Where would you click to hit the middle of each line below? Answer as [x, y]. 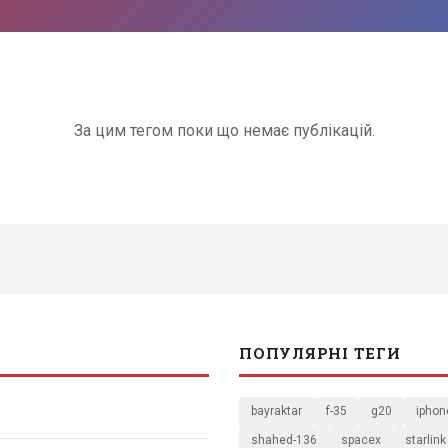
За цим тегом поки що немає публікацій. [224, 130]
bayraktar [276, 410]
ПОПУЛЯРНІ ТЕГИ [320, 352]
